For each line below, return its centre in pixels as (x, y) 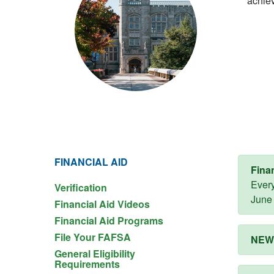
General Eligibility (95, 254)
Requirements (87, 264)
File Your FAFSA (93, 237)
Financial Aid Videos (102, 204)
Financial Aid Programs (109, 220)
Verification (81, 187)
